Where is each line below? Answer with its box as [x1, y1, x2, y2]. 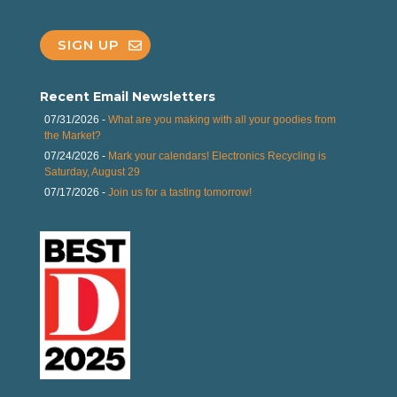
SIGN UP [57, 36, 120, 54]
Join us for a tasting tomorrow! [107, 185, 252, 198]
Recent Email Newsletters [39, 88, 215, 105]
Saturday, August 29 [43, 165, 140, 178]
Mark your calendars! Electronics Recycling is [107, 149, 326, 162]
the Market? [43, 128, 101, 142]
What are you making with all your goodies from [107, 113, 336, 126]
